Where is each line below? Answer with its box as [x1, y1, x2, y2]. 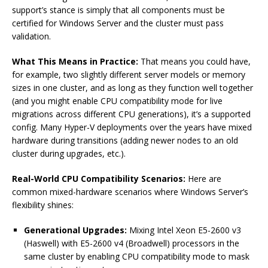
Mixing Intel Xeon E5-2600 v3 [127, 224, 241, 236]
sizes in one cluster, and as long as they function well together [12, 82, 253, 94]
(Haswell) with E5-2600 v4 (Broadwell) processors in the [24, 237, 239, 249]
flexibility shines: [12, 199, 74, 211]
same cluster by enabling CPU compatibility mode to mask [24, 251, 249, 263]
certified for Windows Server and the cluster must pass [12, 17, 224, 29]
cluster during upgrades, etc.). [12, 148, 126, 160]
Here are [185, 173, 221, 185]
